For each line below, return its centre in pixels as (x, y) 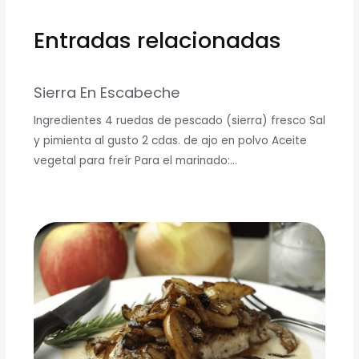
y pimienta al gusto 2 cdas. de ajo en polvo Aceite (170, 141)
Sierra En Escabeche (107, 92)
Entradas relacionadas (157, 41)
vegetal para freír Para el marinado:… (135, 161)
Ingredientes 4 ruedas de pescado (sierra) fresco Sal (179, 121)
